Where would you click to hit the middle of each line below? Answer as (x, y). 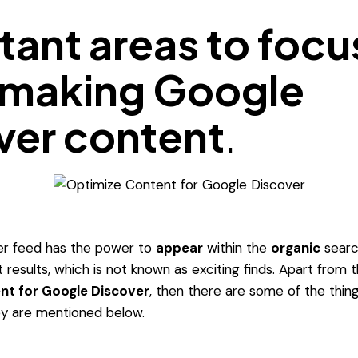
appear (179, 247)
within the (237, 247)
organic (295, 247)
